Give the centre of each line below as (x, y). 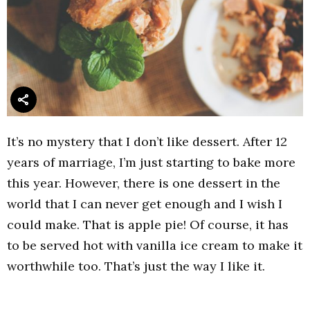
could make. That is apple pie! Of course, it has (148, 225)
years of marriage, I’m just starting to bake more (151, 163)
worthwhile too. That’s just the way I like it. (136, 266)
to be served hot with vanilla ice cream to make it (155, 246)
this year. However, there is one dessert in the (144, 183)
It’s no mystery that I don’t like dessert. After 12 (147, 142)
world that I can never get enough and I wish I (145, 204)
